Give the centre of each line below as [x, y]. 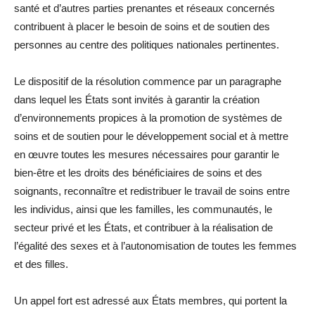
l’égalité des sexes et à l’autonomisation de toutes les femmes [155, 246]
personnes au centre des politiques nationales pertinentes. [147, 45]
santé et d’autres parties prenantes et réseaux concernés [144, 8]
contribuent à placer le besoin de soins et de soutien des [142, 27]
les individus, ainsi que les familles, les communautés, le [143, 210]
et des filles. [41, 264]
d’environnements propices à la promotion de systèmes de [148, 118]
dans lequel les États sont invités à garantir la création [137, 100]
